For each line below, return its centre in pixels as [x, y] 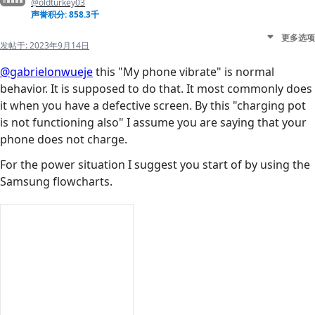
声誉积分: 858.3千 [65, 15]
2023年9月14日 [59, 46]
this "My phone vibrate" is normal [184, 72]
